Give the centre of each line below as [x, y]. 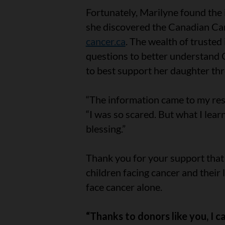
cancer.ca [105, 41]
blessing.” [106, 129]
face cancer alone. [126, 187]
